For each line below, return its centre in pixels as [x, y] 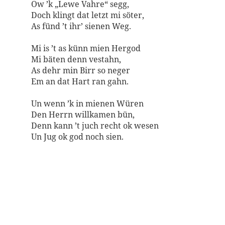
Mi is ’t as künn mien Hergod [86, 48]
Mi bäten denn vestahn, [76, 59]
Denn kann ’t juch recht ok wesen [95, 126]
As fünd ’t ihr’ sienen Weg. [81, 26]
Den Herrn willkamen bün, [83, 115]
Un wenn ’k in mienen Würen [87, 103]
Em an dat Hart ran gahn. [80, 81]
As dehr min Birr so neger [80, 70]
